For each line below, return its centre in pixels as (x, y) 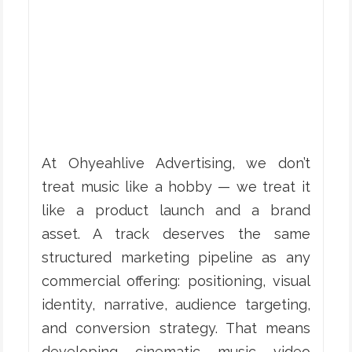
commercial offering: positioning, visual (176, 281)
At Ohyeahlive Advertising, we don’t (176, 163)
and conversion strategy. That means (176, 328)
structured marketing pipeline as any (176, 258)
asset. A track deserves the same (176, 234)
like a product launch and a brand (176, 211)
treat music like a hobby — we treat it (176, 187)
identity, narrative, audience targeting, (176, 305)
